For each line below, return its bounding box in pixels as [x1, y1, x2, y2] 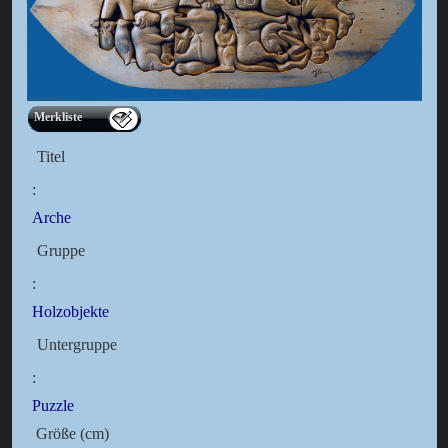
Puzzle [31, 397, 74, 415]
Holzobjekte [31, 303, 109, 321]
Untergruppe [36, 336, 117, 354]
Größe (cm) [31, 425, 109, 443]
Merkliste [33, 110, 82, 125]
